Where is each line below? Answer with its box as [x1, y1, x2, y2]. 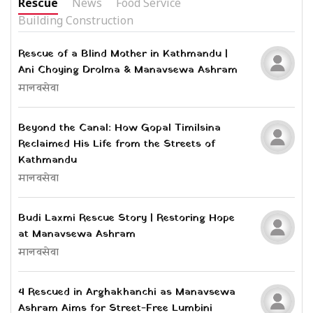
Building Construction [18, 13, 133, 29]
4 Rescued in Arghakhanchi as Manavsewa [18, 284, 235, 300]
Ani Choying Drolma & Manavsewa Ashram [18, 62, 238, 78]
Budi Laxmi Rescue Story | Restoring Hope [18, 210, 235, 226]
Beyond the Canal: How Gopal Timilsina [18, 120, 221, 136]
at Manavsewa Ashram [18, 226, 136, 242]
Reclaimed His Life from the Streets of [18, 136, 215, 152]
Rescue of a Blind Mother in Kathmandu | [18, 46, 228, 62]
